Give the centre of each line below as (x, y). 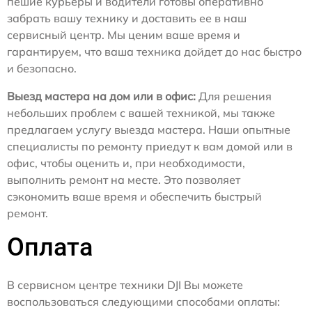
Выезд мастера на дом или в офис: (101, 96)
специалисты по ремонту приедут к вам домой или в (150, 146)
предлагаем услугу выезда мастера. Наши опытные (149, 130)
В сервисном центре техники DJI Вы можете (125, 285)
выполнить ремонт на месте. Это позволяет (124, 180)
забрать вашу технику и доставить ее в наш (127, 18)
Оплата (50, 247)
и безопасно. (42, 68)
